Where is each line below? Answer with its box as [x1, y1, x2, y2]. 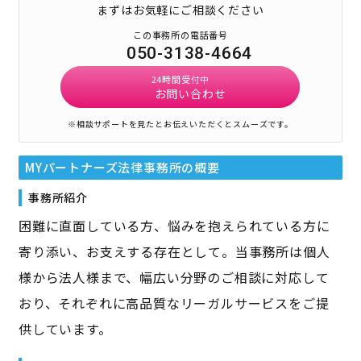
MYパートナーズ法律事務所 [24, 159, 182, 176]
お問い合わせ [154, 85, 226, 102]
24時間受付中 [151, 73, 210, 86]
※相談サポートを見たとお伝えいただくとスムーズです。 [68, 118, 293, 131]
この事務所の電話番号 [132, 28, 228, 42]
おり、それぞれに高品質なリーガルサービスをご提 [18, 293, 330, 313]
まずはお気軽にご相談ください [97, 2, 264, 19]
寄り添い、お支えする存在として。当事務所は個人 [18, 242, 330, 262]
